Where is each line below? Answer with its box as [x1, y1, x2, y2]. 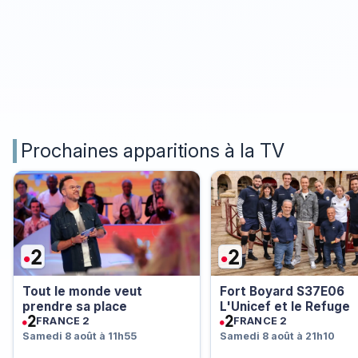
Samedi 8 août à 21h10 [219, 330, 335, 343]
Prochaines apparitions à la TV [21, 139, 284, 163]
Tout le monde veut [22, 284, 142, 300]
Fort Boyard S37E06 [219, 284, 344, 300]
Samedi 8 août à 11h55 [22, 330, 137, 343]
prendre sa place [22, 299, 127, 315]
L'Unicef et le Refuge [219, 299, 350, 315]
